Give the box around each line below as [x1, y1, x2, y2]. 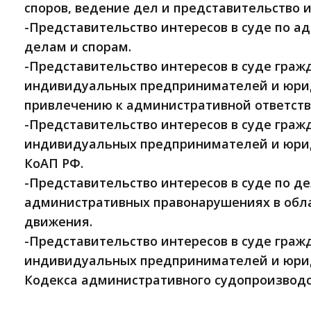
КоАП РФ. [24, 155, 83, 172]
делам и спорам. [24, 38, 131, 56]
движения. [24, 213, 92, 230]
